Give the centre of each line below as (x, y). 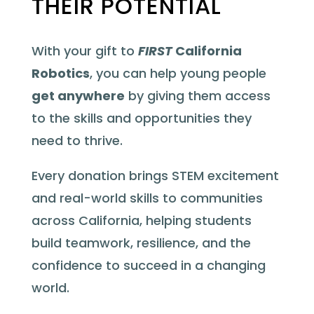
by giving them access (197, 96)
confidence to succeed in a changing (148, 265)
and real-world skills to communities (147, 198)
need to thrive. (77, 141)
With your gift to (84, 51)
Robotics (60, 73)
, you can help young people (178, 73)
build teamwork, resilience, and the (141, 243)
